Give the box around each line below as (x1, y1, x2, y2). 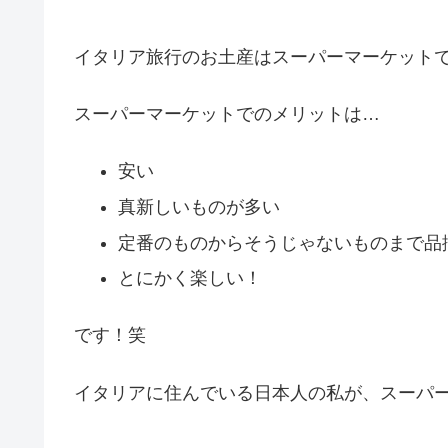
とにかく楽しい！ (117, 268, 262, 289)
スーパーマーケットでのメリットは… (74, 104, 380, 125)
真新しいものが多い (117, 196, 280, 217)
